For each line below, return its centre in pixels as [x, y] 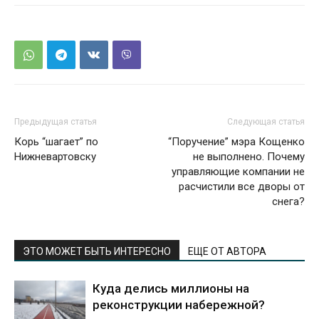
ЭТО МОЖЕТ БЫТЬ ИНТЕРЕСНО [97, 251]
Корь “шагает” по [56, 142]
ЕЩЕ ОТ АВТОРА [227, 251]
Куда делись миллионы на [171, 288]
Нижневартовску [55, 157]
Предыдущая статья [56, 122]
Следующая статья [266, 122]
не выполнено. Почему [249, 157]
